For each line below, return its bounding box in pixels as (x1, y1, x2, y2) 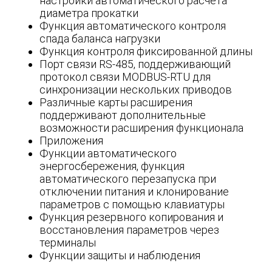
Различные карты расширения (39, 96, 192, 109)
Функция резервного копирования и (39, 211, 223, 224)
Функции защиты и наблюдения (39, 249, 200, 262)
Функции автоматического (39, 147, 177, 160)
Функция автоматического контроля (39, 19, 226, 33)
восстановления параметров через (39, 223, 219, 237)
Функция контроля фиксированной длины (39, 45, 253, 58)
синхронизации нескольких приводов (39, 83, 232, 97)
